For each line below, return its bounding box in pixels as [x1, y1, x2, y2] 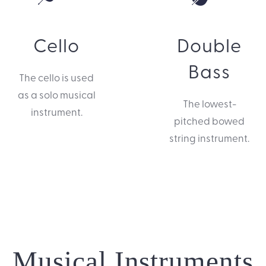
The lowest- [182, 96, 236, 110]
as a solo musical [17, 87, 96, 101]
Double [177, 31, 242, 57]
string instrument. [169, 130, 250, 144]
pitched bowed [174, 113, 245, 127]
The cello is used [19, 69, 94, 84]
